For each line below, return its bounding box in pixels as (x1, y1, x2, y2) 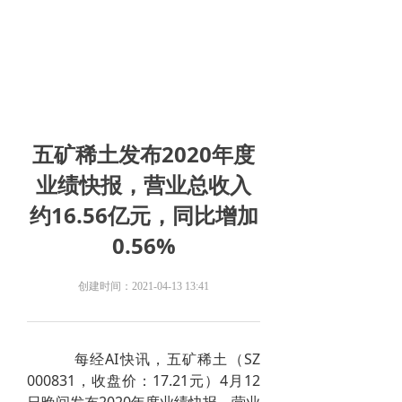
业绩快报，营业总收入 (36, 170, 251, 199)
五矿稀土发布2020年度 (32, 139, 255, 169)
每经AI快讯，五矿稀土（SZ (27, 349, 260, 369)
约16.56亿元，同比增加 (29, 200, 258, 230)
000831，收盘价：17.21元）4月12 (27, 371, 260, 390)
